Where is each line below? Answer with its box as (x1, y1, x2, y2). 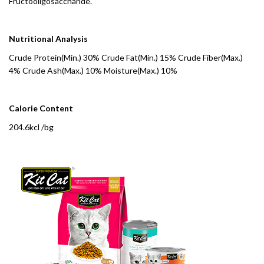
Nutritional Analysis (9, 34, 88, 44)
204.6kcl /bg (9, 122, 55, 132)
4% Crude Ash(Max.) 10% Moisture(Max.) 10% (9, 65, 179, 75)
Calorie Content (9, 103, 73, 113)
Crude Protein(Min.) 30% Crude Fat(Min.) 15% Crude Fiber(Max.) (9, 52, 243, 62)
